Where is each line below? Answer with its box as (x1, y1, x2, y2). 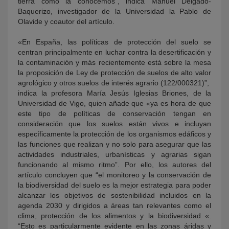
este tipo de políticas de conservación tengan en (18, 109, 211, 118)
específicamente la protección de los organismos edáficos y (18, 129, 211, 138)
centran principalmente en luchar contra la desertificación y (18, 48, 211, 56)
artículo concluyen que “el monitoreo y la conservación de (18, 170, 211, 179)
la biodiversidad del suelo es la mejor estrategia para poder (18, 180, 211, 189)
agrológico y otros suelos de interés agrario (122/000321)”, (18, 78, 211, 87)
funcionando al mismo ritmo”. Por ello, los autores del (18, 160, 211, 169)
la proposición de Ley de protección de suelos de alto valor (18, 68, 211, 77)
